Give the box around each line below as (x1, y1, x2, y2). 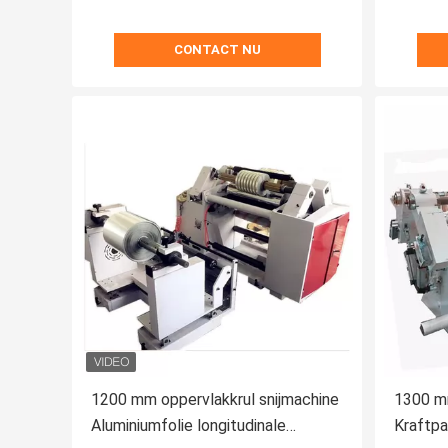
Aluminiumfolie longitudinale (91, 416, 286, 436)
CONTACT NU (173, 42, 261, 58)
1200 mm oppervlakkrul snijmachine (91, 390, 339, 410)
